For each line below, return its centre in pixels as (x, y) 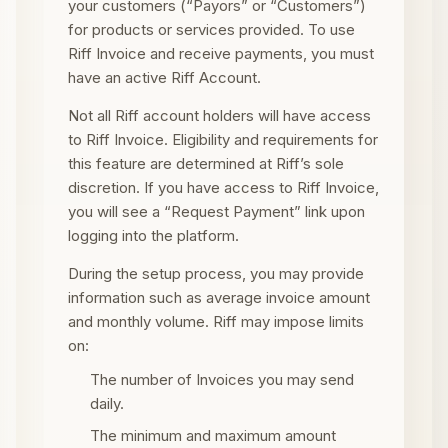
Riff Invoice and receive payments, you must (221, 53)
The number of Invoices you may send (222, 379)
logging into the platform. (153, 235)
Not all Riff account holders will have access (219, 115)
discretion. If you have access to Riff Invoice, (223, 187)
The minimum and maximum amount (213, 435)
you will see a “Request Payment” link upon (216, 211)
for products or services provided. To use (211, 29)
